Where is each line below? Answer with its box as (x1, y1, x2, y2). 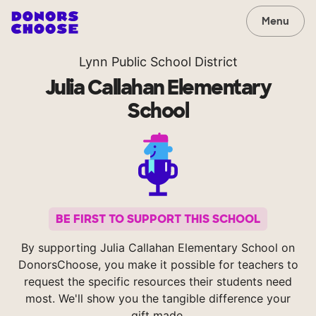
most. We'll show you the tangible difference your (25, 291, 291, 306)
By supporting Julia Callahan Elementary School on (21, 241, 295, 255)
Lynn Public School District (78, 54, 238, 69)
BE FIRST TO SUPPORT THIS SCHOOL (56, 212, 260, 227)
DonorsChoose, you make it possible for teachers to (18, 257, 298, 272)
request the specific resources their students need (24, 274, 292, 289)
